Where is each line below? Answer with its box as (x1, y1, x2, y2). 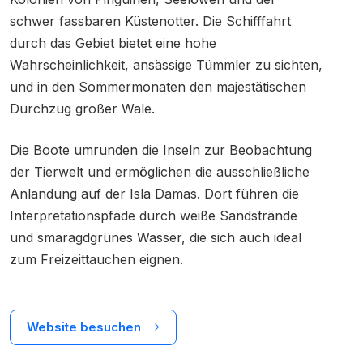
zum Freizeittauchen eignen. (10, 251, 183, 268)
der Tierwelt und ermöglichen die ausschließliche (10, 164, 310, 181)
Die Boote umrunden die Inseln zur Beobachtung (10, 142, 312, 159)
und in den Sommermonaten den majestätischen (10, 79, 306, 96)
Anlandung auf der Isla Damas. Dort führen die (10, 186, 299, 203)
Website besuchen (27, 319, 144, 335)
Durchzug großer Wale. (10, 100, 155, 117)
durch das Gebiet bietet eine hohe (10, 35, 216, 52)
